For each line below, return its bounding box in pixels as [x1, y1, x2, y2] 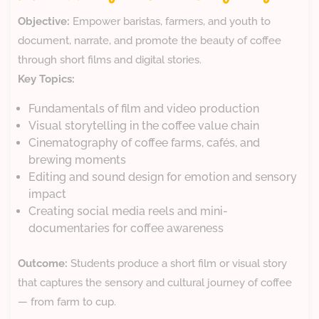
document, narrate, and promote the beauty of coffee [18, 34, 281, 48]
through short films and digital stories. [18, 53, 202, 67]
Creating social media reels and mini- [28, 204, 228, 219]
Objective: [18, 15, 70, 28]
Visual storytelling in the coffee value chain [28, 119, 259, 133]
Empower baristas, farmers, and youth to [70, 15, 271, 28]
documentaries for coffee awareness [28, 221, 224, 236]
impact [28, 187, 66, 202]
